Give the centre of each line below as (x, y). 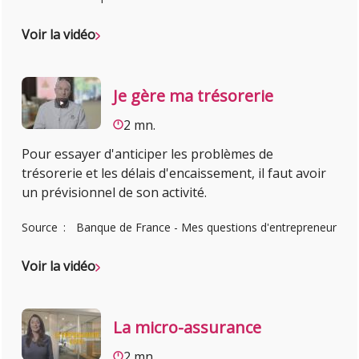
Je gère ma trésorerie (194, 95)
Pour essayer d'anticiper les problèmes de (148, 154)
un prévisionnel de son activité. (115, 193)
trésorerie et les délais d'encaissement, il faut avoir (174, 173)
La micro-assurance (188, 327)
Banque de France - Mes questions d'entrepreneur (207, 228)
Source (42, 228)
